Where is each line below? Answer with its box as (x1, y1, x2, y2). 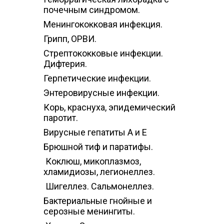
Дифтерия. (43, 58, 87, 69)
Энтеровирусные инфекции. (43, 87, 161, 98)
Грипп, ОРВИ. (43, 33, 96, 44)
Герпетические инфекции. (43, 72, 153, 83)
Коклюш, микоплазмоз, (43, 155, 141, 166)
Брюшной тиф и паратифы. (43, 141, 153, 152)
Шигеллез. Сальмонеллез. (43, 180, 154, 191)
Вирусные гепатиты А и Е (43, 126, 147, 137)
